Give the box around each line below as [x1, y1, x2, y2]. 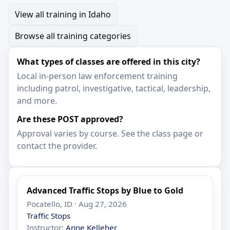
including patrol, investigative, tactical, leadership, [17, 83, 210, 94]
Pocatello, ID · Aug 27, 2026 [27, 199, 127, 209]
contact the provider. [17, 140, 97, 151]
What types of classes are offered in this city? [17, 56, 200, 67]
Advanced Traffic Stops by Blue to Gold [27, 185, 184, 196]
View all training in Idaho [15, 9, 111, 20]
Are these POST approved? [17, 113, 123, 125]
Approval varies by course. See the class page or [17, 128, 203, 139]
